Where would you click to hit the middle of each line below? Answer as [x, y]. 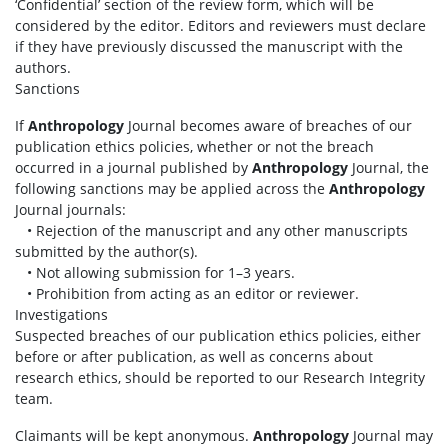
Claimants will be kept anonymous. [134, 435]
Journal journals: [70, 209]
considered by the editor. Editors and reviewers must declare [220, 25]
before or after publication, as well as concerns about [194, 356]
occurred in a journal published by [133, 167]
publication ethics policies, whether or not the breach [194, 146]
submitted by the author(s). [106, 251]
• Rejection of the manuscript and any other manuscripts [211, 230]
